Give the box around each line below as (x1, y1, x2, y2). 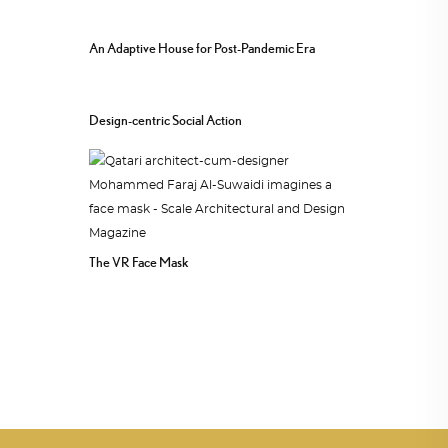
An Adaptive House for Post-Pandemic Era (89, 40, 315, 57)
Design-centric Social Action (89, 112, 242, 129)
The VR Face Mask (89, 253, 189, 270)
